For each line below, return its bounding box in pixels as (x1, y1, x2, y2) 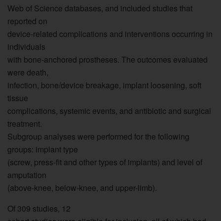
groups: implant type (7, 143, 78, 155)
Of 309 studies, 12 (7, 202, 71, 214)
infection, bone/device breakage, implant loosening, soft (7, 79, 201, 91)
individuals (7, 40, 45, 52)
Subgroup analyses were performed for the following (7, 130, 189, 142)
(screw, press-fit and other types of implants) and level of (7, 156, 202, 168)
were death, (7, 66, 48, 78)
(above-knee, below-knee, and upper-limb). (7, 182, 157, 193)
